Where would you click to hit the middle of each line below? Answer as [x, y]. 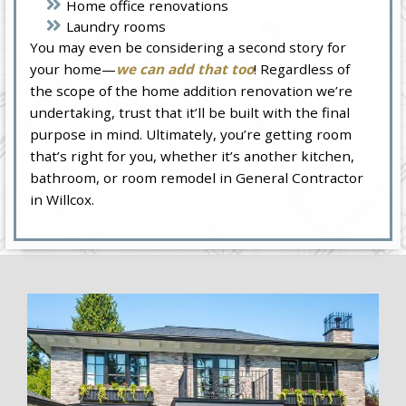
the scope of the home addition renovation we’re [192, 91]
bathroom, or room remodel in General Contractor [197, 178]
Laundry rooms [116, 27]
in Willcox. [63, 200]
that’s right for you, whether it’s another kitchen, [193, 156]
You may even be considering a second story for [188, 48]
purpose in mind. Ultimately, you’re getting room [191, 135]
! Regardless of [302, 69]
